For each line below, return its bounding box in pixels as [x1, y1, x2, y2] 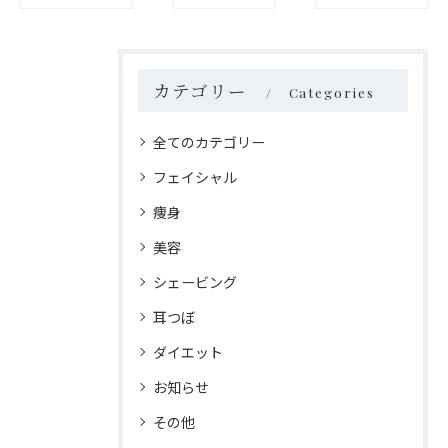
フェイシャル [153, 167, 237, 188]
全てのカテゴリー [153, 132, 265, 153]
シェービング [153, 272, 237, 293]
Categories [288, 83, 375, 102]
